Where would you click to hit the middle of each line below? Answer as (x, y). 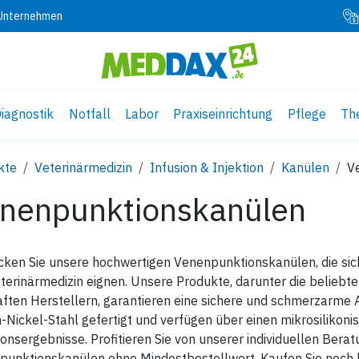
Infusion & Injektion (207, 167)
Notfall (89, 113)
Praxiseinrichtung (223, 113)
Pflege (307, 113)
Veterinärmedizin (83, 167)
